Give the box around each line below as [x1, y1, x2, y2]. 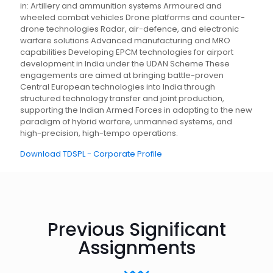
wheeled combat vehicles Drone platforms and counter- [20, 12, 245, 24]
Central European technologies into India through [20, 81, 215, 93]
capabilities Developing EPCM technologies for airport [20, 46, 233, 58]
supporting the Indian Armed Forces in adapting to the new [20, 104, 252, 116]
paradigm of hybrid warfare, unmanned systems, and [20, 116, 232, 128]
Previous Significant [47, 217, 226, 243]
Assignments [77, 235, 196, 261]
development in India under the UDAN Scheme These [20, 58, 230, 70]
